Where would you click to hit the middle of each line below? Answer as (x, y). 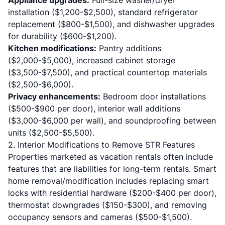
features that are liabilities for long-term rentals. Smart (112, 169)
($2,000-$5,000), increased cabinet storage (92, 60)
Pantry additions (129, 48)
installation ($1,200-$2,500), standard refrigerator (103, 12)
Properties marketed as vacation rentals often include (110, 157)
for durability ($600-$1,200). (62, 36)
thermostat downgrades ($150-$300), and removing (107, 205)
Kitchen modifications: (52, 48)
